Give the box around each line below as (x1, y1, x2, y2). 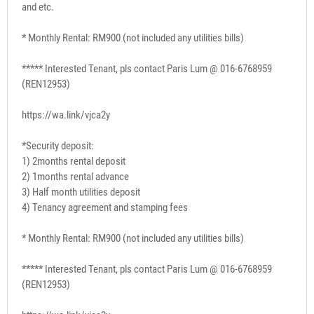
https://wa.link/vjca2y (22, 108, 110, 121)
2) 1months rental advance (22, 170, 129, 183)
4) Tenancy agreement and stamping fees (22, 200, 188, 214)
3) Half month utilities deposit (22, 185, 140, 198)
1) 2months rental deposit (22, 154, 125, 168)
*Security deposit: (22, 139, 94, 152)
